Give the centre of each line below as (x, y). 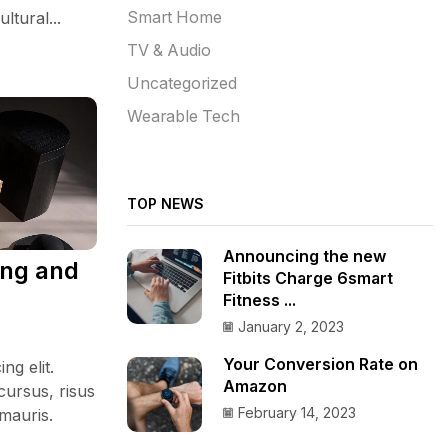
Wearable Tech (183, 117)
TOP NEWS (165, 204)
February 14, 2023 (297, 413)
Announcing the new (304, 256)
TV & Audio (169, 51)
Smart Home (174, 18)
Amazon (255, 387)
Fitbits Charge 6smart (308, 278)
